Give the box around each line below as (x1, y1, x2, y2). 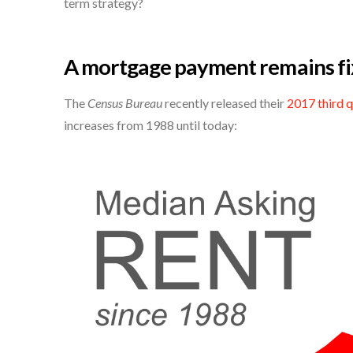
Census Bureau (87, 95, 162, 111)
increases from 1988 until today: (63, 117, 237, 133)
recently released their (162, 95, 287, 111)
